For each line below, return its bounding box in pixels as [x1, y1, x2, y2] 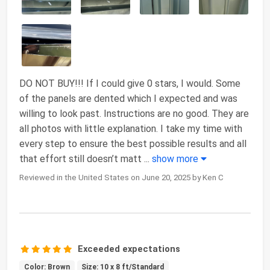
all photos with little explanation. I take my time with [19, 122, 242, 134]
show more [152, 152, 201, 165]
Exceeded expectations [78, 243, 181, 254]
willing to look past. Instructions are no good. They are [19, 107, 249, 119]
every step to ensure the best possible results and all [19, 137, 246, 149]
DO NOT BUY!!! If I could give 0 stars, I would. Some [19, 77, 240, 89]
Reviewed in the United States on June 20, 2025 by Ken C [19, 172, 224, 182]
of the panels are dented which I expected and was [19, 92, 237, 104]
